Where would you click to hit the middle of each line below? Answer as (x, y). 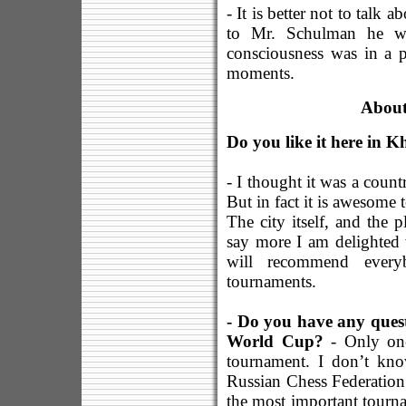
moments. (261, 73)
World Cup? (279, 341)
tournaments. (271, 281)
